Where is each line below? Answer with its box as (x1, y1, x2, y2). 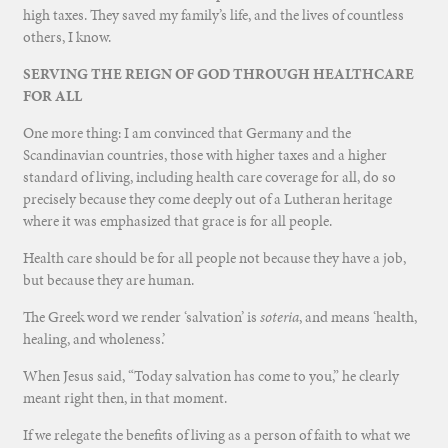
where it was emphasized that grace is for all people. (22, 211, 332, 232)
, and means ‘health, (298, 307, 417, 328)
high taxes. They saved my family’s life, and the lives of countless (22, 5, 404, 26)
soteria (259, 307, 299, 328)
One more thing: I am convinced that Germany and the (22, 123, 351, 144)
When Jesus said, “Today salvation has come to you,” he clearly (22, 366, 399, 387)
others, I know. (22, 27, 111, 48)
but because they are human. (22, 270, 194, 291)
